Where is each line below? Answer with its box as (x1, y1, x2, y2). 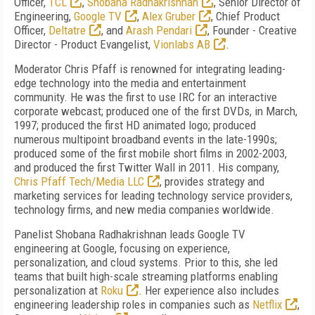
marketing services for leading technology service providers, (14, 188, 292, 202)
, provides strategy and (160, 174, 264, 188)
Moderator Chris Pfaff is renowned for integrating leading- (14, 62, 285, 76)
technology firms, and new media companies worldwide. (14, 202, 274, 217)
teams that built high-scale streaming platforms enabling (14, 269, 278, 283)
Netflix (252, 297, 282, 311)
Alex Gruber (142, 9, 195, 23)
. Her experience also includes (139, 283, 279, 297)
